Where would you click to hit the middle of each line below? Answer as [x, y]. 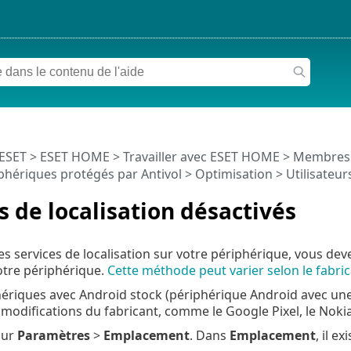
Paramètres [53, 335]
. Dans [209, 335]
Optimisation [233, 174]
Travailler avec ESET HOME [201, 156]
